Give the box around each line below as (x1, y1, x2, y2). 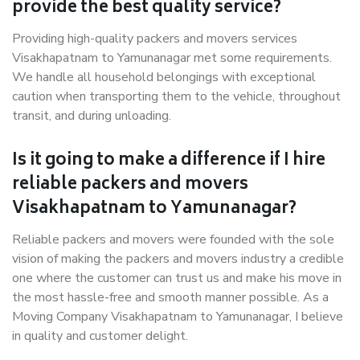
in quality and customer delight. (12, 327, 188, 345)
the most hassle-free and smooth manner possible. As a (12, 288, 329, 306)
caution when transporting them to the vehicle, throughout (12, 88, 341, 105)
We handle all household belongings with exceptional (12, 68, 316, 86)
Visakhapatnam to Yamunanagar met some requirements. (12, 49, 332, 67)
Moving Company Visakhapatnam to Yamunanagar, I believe (12, 308, 343, 325)
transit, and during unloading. (12, 107, 171, 125)
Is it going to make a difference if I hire (12, 147, 325, 175)
